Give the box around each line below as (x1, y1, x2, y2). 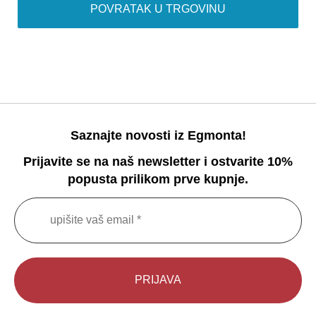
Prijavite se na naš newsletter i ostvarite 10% (23, 154, 293, 169)
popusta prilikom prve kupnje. (68, 172, 248, 187)
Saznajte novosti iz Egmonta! (70, 128, 246, 142)
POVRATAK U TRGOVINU (90, 2, 226, 15)
